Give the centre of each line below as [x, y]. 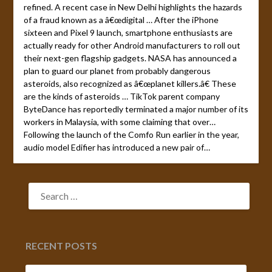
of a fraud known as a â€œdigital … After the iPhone [121, 20]
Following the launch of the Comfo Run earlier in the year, [131, 135]
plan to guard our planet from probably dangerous [117, 71]
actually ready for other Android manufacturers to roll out [132, 46]
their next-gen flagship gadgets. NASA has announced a [130, 58]
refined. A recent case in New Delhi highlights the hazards [133, 7]
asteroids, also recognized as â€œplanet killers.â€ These [130, 84]
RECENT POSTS [62, 246]
